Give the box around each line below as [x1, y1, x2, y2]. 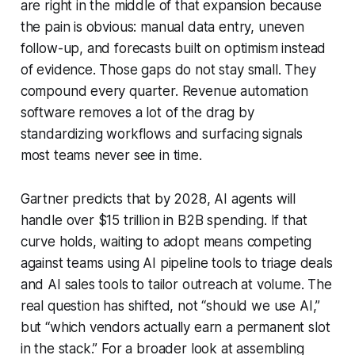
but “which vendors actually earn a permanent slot [20, 319, 330, 336]
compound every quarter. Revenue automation [20, 83, 308, 100]
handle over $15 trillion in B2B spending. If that [20, 212, 307, 229]
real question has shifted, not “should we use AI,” [20, 298, 321, 315]
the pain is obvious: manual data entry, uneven [20, 19, 304, 36]
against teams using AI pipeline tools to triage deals [20, 255, 333, 272]
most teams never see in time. [20, 147, 202, 164]
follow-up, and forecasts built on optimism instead [20, 40, 326, 57]
